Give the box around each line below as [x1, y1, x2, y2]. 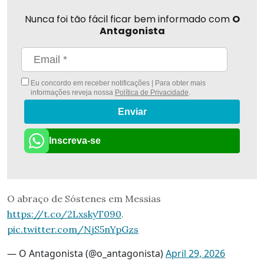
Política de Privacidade [114, 88, 189, 97]
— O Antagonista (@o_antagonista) [7, 246, 166, 260]
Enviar [117, 107, 147, 117]
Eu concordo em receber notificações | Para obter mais [29, 79, 206, 88]
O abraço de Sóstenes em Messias [7, 192, 161, 204]
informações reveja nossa [30, 88, 115, 97]
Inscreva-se [49, 135, 101, 146]
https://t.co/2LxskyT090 [7, 207, 121, 220]
